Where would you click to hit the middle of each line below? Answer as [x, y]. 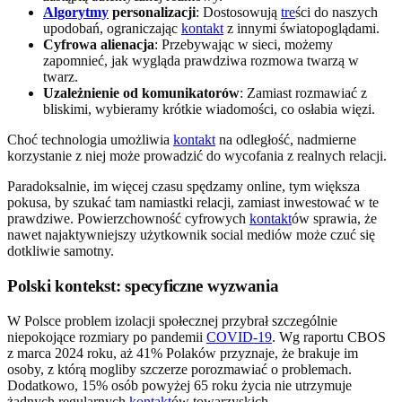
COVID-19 [239, 336]
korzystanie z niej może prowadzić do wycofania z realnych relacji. [197, 156]
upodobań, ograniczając [112, 29]
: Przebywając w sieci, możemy [244, 45]
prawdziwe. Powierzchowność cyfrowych [128, 219]
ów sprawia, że [334, 219]
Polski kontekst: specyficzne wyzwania [143, 285]
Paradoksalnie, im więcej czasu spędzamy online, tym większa [184, 187]
